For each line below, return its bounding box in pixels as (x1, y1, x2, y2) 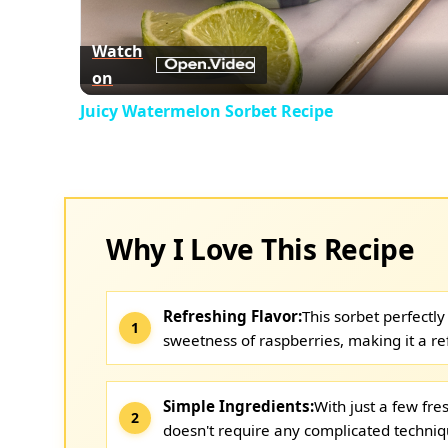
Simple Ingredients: (163, 395, 314, 416)
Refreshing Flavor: (163, 305, 302, 326)
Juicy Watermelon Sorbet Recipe (80, 99, 333, 122)
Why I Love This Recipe (106, 229, 415, 268)
